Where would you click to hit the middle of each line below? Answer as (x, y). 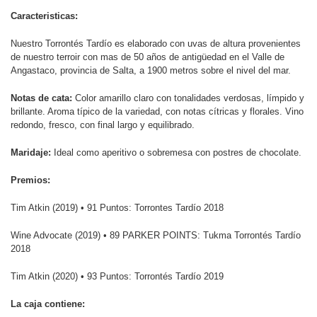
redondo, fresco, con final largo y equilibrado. (103, 125)
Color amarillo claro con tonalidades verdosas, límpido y (190, 98)
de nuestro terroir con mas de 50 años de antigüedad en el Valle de (148, 57)
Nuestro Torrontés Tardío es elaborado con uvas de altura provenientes (156, 43)
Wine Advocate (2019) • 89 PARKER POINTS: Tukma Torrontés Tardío (156, 235)
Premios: (30, 180)
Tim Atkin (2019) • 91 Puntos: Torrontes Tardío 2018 (117, 207)
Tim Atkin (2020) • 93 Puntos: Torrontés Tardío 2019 (117, 276)
